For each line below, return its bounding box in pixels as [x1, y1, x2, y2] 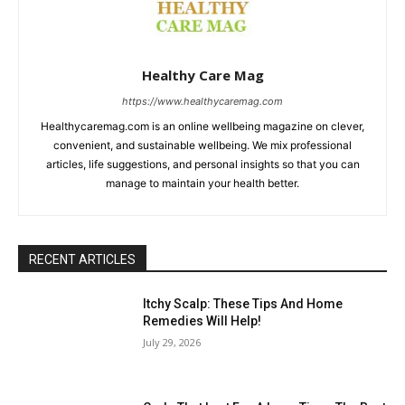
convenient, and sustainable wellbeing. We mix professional [53, 137, 352, 152]
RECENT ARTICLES [29, 251, 136, 267]
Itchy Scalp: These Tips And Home [143, 296, 344, 311]
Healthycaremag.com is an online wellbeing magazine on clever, [41, 118, 364, 133]
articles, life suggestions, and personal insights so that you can [45, 156, 360, 171]
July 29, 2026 [143, 334, 202, 349]
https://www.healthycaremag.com [122, 94, 283, 108]
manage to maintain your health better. [106, 175, 299, 190]
